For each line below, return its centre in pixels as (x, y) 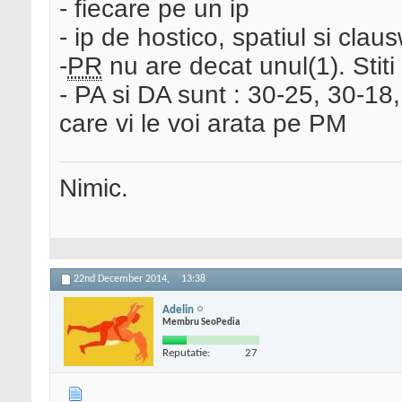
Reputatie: (186, 353)
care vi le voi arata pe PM (203, 124)
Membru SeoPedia (201, 322)
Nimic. (94, 188)
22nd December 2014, (123, 280)
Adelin (178, 310)
